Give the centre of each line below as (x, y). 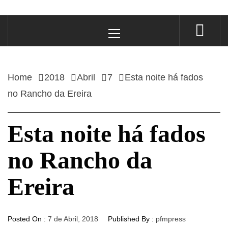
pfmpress (171, 219)
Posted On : (28, 219)
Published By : (131, 219)
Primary (126, 21)
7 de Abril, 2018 (73, 219)
